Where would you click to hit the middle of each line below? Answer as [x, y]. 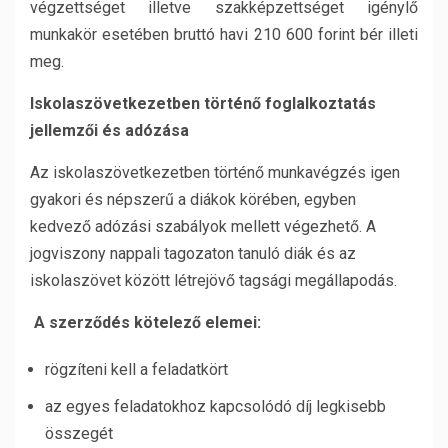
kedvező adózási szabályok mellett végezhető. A [203, 226]
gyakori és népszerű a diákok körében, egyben [193, 199]
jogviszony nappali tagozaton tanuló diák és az [193, 253]
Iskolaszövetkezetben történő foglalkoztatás [203, 103]
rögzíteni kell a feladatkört [136, 369]
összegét [79, 433]
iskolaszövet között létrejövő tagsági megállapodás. [213, 280]
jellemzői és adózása [109, 130]
